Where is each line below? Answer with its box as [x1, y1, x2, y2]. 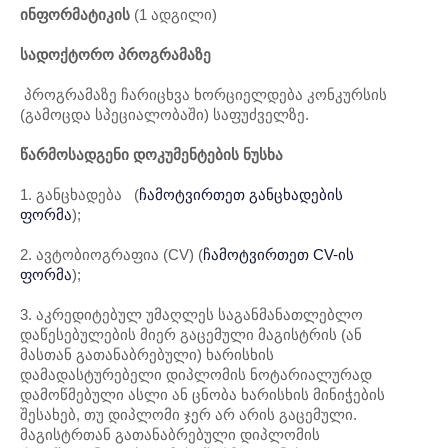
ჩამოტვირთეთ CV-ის [203, 246, 354, 263]
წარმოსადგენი [20, 146, 129, 163]
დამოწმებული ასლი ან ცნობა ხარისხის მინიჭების [20, 386, 385, 403]
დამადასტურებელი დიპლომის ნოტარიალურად [20, 366, 372, 383]
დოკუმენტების [133, 146, 239, 163]
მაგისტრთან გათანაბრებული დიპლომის [20, 426, 320, 443]
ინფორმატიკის [20, 6, 134, 23]
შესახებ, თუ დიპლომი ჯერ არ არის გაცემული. [20, 406, 357, 423]
